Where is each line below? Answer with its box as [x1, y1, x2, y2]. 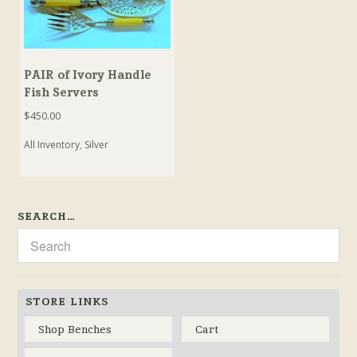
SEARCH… [18, 209, 76, 224]
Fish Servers [24, 84, 100, 100]
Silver [84, 138, 109, 152]
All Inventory [24, 138, 80, 152]
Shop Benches [38, 322, 112, 337]
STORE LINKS [25, 294, 109, 309]
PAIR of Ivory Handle [24, 67, 152, 83]
